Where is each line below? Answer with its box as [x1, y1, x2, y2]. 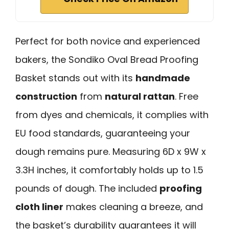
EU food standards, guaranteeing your [15, 126, 190, 140]
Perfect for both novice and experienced [15, 34, 200, 48]
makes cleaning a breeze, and [63, 200, 203, 213]
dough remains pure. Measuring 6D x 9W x [15, 145, 206, 158]
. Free [175, 89, 198, 103]
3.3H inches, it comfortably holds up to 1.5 [15, 163, 203, 176]
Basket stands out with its [15, 71, 135, 84]
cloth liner [15, 200, 63, 213]
